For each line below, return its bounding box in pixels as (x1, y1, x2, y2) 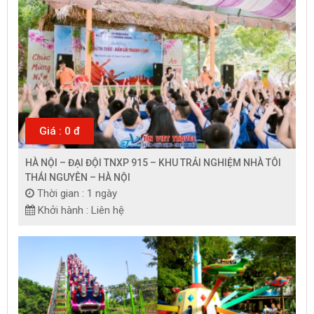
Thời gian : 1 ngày (37, 186, 117, 200)
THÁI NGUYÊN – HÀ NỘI (25, 171, 130, 183)
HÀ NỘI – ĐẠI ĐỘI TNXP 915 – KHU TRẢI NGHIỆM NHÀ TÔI (25, 156, 281, 168)
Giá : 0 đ (39, 124, 80, 137)
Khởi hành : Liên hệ (38, 203, 124, 217)
